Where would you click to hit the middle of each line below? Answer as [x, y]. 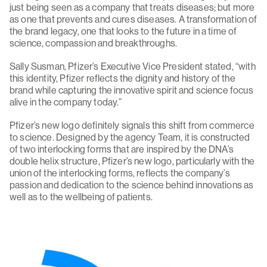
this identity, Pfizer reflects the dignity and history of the [122, 78]
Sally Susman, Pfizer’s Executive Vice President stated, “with [133, 66]
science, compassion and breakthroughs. [94, 43]
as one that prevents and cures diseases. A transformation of [133, 19]
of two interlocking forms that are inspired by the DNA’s [122, 149]
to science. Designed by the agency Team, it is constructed [130, 137]
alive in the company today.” [66, 102]
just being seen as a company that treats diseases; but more [132, 7]
